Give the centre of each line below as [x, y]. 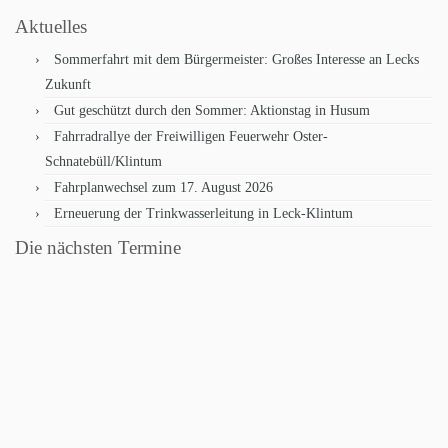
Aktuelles [51, 27]
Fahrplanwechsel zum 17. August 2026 [163, 188]
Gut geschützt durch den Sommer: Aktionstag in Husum [212, 111]
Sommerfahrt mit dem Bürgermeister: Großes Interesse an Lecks [236, 60]
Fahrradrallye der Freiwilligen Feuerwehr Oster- [191, 137]
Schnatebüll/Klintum [103, 162]
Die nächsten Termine [98, 248]
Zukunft [68, 85]
